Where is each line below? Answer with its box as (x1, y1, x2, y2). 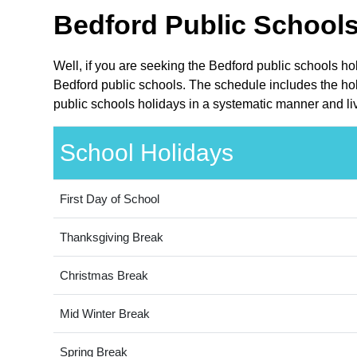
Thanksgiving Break (59, 230, 163, 245)
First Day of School (59, 192, 159, 206)
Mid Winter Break (59, 307, 150, 321)
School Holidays (59, 139, 233, 167)
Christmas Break (59, 269, 148, 283)
